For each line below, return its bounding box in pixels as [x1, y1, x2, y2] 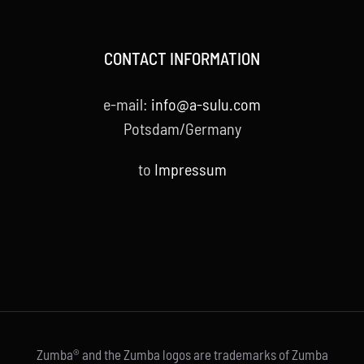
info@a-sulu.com [151, 94, 261, 114]
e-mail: [103, 94, 151, 114]
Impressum [154, 159, 227, 179]
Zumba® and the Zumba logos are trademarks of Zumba [36, 346, 328, 362]
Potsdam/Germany [123, 119, 241, 138]
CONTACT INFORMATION [104, 48, 260, 68]
